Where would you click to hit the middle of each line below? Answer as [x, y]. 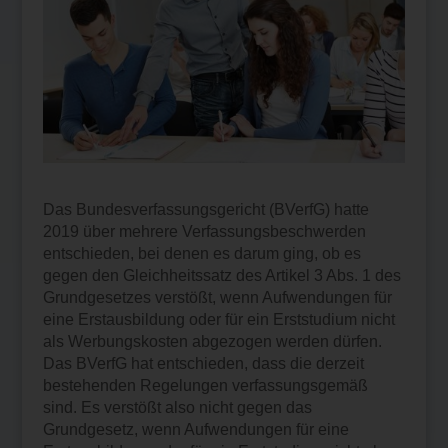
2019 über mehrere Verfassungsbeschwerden [204, 231]
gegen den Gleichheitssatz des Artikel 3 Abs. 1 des [221, 275]
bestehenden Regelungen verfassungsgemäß [205, 385]
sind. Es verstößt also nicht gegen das [177, 407]
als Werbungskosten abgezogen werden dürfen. [212, 341]
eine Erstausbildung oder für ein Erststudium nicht [218, 319]
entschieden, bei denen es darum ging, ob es [201, 253]
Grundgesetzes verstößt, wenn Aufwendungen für [217, 297]
